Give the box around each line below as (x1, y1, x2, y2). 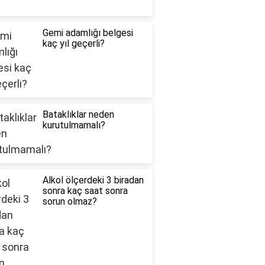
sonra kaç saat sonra (42, 185, 128, 197)
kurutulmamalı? (42, 119, 105, 131)
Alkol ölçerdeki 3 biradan (42, 174, 144, 186)
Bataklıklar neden (42, 109, 114, 121)
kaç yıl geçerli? (42, 38, 105, 50)
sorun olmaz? (42, 196, 97, 208)
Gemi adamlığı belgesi (42, 27, 133, 39)
